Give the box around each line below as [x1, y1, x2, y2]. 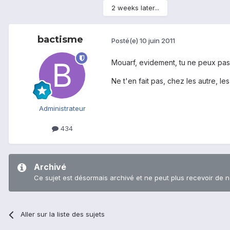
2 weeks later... [111, 4, 159, 12]
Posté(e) [111, 36, 140, 45]
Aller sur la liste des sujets [21, 210, 105, 219]
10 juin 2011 [140, 36, 175, 45]
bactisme [37, 34, 83, 46]
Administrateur [39, 104, 86, 113]
